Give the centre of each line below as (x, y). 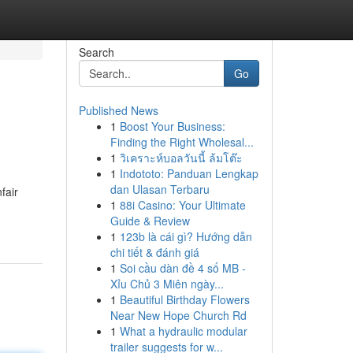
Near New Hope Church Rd (178, 315)
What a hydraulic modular (183, 331)
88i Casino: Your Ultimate (182, 205)
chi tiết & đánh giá (154, 252)
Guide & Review (150, 221)
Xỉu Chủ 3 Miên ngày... (167, 284)
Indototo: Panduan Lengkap (189, 173)
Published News (118, 110)
